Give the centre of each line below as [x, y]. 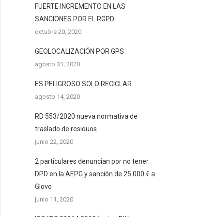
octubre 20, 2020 [58, 32]
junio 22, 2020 [54, 142]
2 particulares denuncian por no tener [92, 161]
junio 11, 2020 [54, 199]
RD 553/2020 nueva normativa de [86, 116]
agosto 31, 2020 [57, 64]
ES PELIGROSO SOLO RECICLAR [83, 84]
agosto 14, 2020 [57, 97]
